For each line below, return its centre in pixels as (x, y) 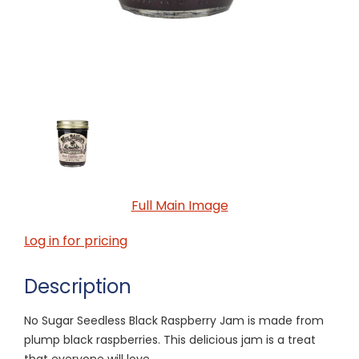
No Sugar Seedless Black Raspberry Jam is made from (174, 320)
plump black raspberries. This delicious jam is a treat (170, 339)
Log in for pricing (76, 240)
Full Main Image (179, 205)
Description (78, 286)
